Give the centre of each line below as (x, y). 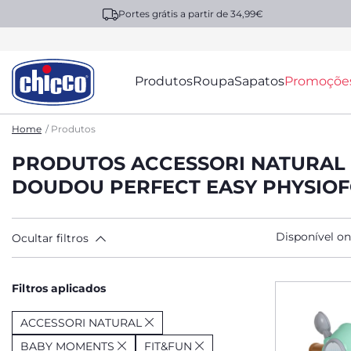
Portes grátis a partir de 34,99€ (190, 14)
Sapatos (260, 81)
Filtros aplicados (59, 288)
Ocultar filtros (50, 238)
